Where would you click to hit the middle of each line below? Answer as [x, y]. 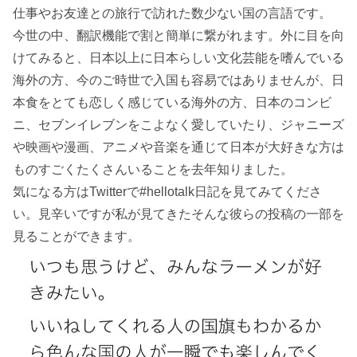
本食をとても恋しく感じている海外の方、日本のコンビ [172, 102]
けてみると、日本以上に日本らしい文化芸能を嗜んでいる [178, 57]
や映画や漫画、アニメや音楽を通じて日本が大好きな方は [178, 147]
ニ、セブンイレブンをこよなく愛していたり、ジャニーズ [178, 124]
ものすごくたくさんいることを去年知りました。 [153, 169]
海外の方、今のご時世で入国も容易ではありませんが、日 [178, 80]
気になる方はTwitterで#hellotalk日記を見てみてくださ [167, 191]
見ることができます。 [76, 236]
